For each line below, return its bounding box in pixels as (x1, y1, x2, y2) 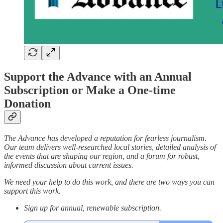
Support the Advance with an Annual (4, 70, 192, 84)
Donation (4, 97, 51, 111)
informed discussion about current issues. (4, 161, 133, 170)
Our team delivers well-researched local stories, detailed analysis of (4, 143, 216, 152)
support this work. (4, 187, 61, 196)
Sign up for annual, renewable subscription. (24, 204, 161, 213)
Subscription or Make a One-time (4, 84, 176, 97)
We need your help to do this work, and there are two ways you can (4, 178, 215, 187)
